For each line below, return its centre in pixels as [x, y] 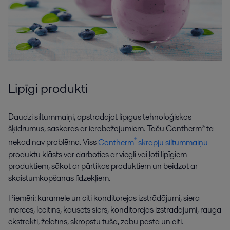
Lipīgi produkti [48, 89]
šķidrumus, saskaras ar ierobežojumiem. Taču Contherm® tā [111, 129]
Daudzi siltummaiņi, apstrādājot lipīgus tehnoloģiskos [100, 117]
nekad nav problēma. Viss [53, 142]
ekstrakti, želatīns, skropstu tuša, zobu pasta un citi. [96, 221]
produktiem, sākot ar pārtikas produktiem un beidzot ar [103, 166]
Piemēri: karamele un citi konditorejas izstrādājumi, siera [104, 198]
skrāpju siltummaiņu [172, 142]
